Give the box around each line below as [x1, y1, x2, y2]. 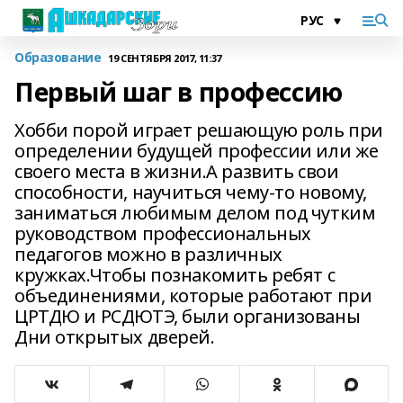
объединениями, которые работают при [14, 283, 372, 308]
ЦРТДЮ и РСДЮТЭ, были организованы [14, 304, 361, 328]
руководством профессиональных [14, 221, 311, 246]
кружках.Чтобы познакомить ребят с [14, 263, 336, 287]
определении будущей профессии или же [14, 139, 379, 163]
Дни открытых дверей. [14, 325, 215, 349]
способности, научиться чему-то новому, [14, 180, 368, 204]
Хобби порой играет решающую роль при [14, 118, 383, 142]
